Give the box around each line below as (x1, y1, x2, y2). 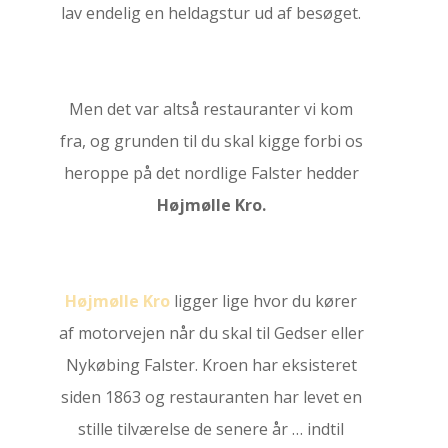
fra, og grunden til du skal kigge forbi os (59, 130, 363, 152)
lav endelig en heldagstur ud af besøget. (61, 2, 362, 24)
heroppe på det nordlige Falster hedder (63, 162, 359, 184)
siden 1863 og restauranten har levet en (60, 386, 362, 408)
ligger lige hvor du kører (170, 290, 358, 312)
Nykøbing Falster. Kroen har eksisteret (65, 354, 357, 376)
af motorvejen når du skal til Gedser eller (58, 322, 364, 344)
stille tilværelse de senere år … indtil (78, 418, 345, 440)
